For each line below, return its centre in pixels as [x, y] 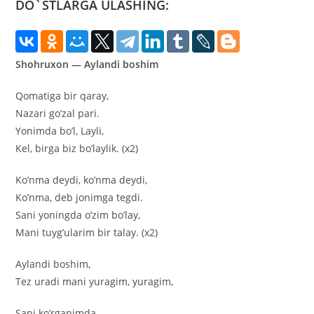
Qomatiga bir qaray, [62, 96]
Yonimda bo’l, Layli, [60, 131]
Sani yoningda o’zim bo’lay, [78, 215]
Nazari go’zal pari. [58, 114]
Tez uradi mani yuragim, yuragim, [95, 282]
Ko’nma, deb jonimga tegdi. [80, 198]
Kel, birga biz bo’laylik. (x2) [77, 149]
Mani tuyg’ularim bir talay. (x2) [87, 233]
